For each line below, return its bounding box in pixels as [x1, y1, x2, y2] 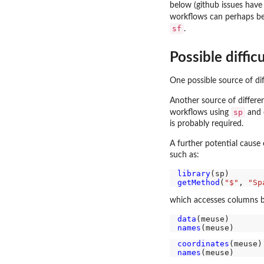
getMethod [177, 178, 220, 187]
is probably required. [170, 120, 243, 128]
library [177, 169, 210, 179]
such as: [170, 151, 199, 160]
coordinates [177, 239, 229, 249]
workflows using [170, 108, 231, 117]
